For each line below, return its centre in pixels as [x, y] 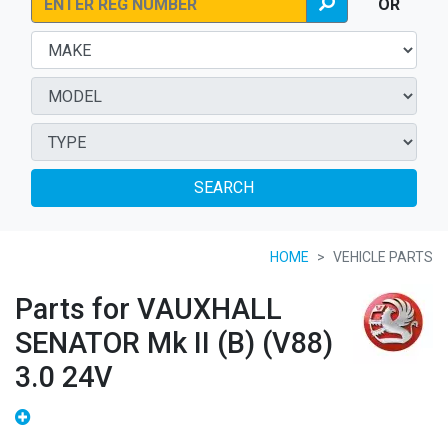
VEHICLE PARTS [383, 257]
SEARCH [224, 187]
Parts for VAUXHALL [148, 309]
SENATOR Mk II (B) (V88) [174, 343]
